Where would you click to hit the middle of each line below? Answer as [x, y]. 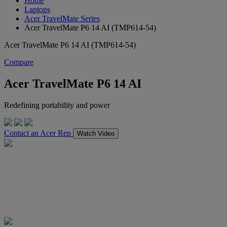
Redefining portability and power [57, 105]
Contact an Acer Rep [39, 133]
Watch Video [96, 133]
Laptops [37, 9]
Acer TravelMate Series [62, 18]
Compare [19, 62]
